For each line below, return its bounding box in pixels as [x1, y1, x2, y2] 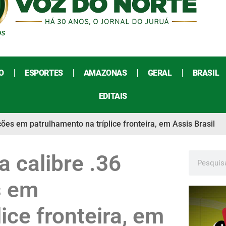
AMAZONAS [83, 68, 127, 78]
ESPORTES [24, 68, 63, 78]
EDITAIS [98, 91, 128, 101]
